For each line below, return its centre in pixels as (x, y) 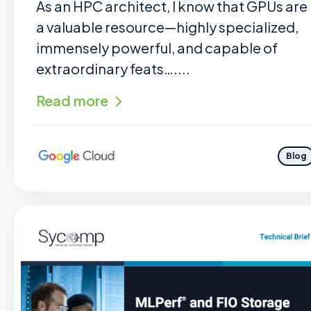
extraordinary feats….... (113, 68)
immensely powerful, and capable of (157, 48)
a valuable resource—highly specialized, (167, 27)
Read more (72, 100)
